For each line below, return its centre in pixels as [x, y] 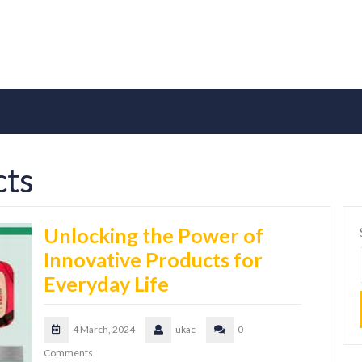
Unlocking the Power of [154, 236]
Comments [68, 353]
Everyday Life [106, 284]
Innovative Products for [153, 260]
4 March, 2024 [104, 330]
